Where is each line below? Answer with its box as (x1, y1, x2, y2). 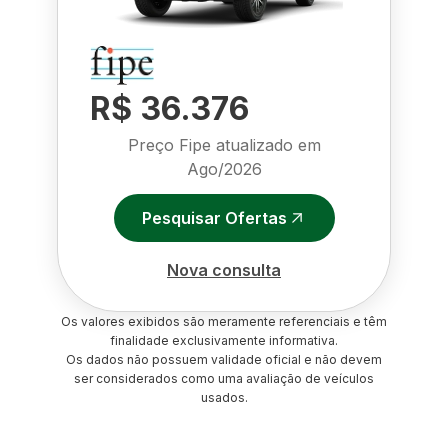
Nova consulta (167, 259, 281, 280)
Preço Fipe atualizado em (127, 135, 321, 155)
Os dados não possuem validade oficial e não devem (66, 352, 382, 367)
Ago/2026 (186, 159, 262, 179)
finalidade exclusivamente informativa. (110, 333, 338, 348)
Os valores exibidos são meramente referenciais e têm (61, 314, 387, 329)
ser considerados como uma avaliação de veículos (74, 371, 374, 386)
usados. (200, 390, 248, 405)
